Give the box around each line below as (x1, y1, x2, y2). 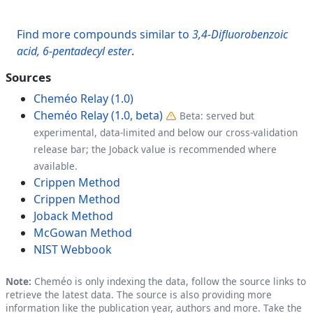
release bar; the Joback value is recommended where (34, 142, 277, 156)
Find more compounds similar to (17, 26, 192, 42)
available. (34, 159, 78, 173)
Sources (6, 68, 51, 85)
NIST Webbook (34, 241, 112, 257)
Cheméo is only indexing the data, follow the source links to (31, 274, 306, 288)
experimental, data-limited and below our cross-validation (34, 125, 298, 139)
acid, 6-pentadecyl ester (17, 43, 131, 59)
